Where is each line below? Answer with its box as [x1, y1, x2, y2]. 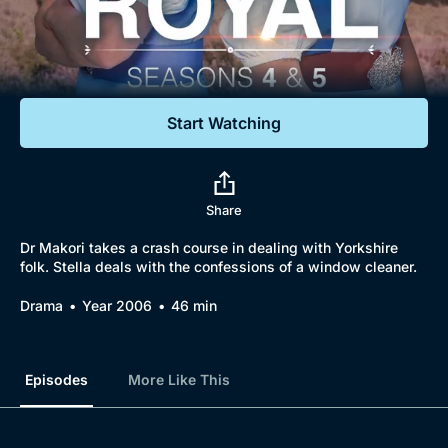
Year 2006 [82, 297, 152, 314]
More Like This [128, 371, 230, 388]
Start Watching [167, 113, 281, 133]
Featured [25, 65, 103, 86]
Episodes [25, 371, 88, 388]
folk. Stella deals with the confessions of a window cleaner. [20, 258, 417, 275]
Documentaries [50, 29, 183, 50]
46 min [171, 297, 217, 314]
